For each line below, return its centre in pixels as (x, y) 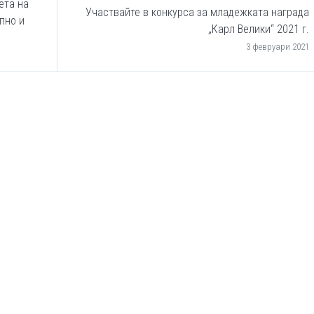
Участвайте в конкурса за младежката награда (197, 12)
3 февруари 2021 (278, 47)
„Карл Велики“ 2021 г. (259, 29)
